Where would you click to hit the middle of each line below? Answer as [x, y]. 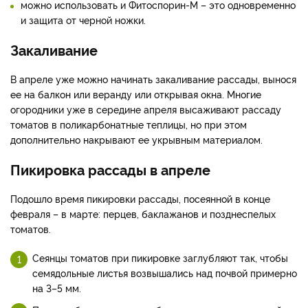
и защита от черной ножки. [83, 20]
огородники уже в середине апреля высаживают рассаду [146, 109]
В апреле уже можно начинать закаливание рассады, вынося [153, 79]
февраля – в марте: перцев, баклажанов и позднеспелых [143, 214]
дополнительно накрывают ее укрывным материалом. [136, 140]
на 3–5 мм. [57, 288]
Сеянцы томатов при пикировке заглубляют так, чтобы [160, 258]
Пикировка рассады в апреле [110, 169]
